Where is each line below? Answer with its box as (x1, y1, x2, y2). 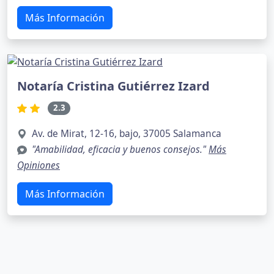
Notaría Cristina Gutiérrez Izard (17, 78, 210, 95)
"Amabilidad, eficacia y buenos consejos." (32, 143, 209, 156)
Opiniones (17, 158, 60, 172)
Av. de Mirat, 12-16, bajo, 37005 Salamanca (32, 127, 221, 140)
